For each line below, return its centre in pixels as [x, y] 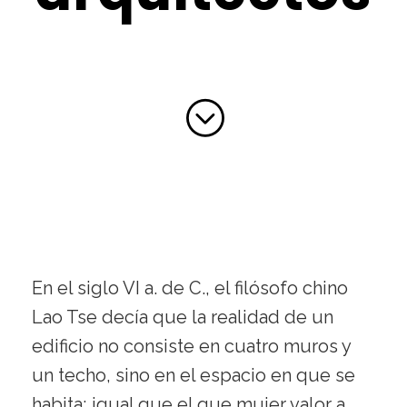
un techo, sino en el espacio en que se [194, 376]
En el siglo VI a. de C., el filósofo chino [190, 288]
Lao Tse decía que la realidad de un [183, 318]
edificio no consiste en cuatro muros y [191, 347]
